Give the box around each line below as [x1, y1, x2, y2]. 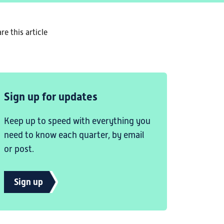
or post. [4, 144, 34, 154]
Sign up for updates [4, 90, 97, 103]
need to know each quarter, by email [4, 130, 144, 140]
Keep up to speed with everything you [4, 116, 150, 126]
